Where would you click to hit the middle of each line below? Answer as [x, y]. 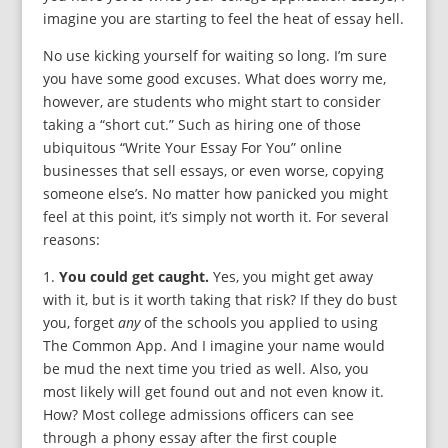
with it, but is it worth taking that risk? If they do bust [219, 300]
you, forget [80, 323]
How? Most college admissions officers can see [198, 415]
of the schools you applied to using [258, 323]
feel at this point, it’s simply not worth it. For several [215, 217]
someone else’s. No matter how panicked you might [215, 194]
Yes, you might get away [290, 277]
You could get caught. [133, 277]
